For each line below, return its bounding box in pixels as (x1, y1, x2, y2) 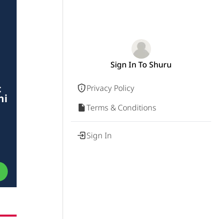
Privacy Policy (87, 83, 134, 93)
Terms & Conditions (87, 102, 156, 113)
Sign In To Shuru (110, 59, 172, 70)
